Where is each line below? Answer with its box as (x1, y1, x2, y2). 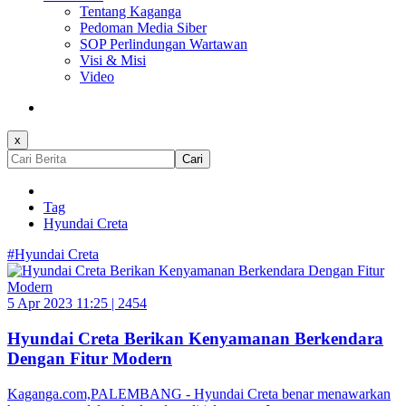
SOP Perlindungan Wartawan (80, 36, 247, 53)
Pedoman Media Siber (80, 20, 207, 36)
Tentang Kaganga (80, 4, 181, 20)
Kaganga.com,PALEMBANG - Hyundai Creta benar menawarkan (7, 385, 391, 401)
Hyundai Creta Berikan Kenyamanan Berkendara (7, 328, 383, 348)
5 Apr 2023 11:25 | (7, 295, 118, 312)
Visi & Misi (80, 53, 146, 69)
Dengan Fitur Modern (7, 348, 172, 368)
